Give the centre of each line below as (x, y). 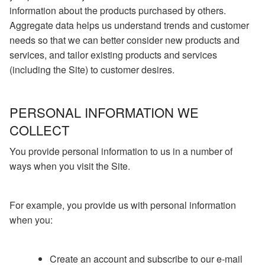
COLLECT (39, 130)
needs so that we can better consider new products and (125, 40)
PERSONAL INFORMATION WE (104, 112)
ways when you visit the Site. (70, 166)
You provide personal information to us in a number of (121, 151)
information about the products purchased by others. (118, 11)
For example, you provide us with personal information (123, 205)
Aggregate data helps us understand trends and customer (129, 25)
